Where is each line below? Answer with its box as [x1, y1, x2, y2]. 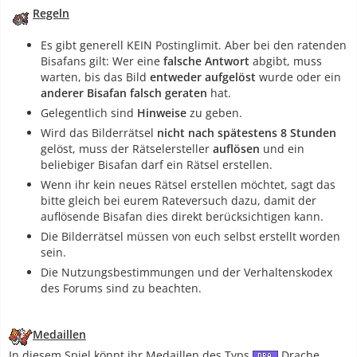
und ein [263, 140, 304, 156]
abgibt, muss [249, 53, 322, 69]
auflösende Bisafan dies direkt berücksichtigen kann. [41, 208, 324, 224]
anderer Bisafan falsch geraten [41, 84, 207, 100]
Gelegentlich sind [41, 104, 137, 120]
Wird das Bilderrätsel [41, 124, 157, 140]
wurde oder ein [256, 69, 341, 84]
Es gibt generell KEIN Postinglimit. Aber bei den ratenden [41, 37, 347, 53]
